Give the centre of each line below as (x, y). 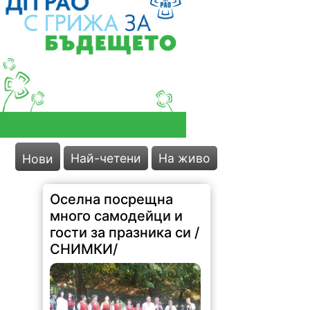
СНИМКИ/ (84, 240)
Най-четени (106, 158)
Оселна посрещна (112, 190)
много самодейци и (117, 207)
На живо (185, 158)
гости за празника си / (125, 223)
